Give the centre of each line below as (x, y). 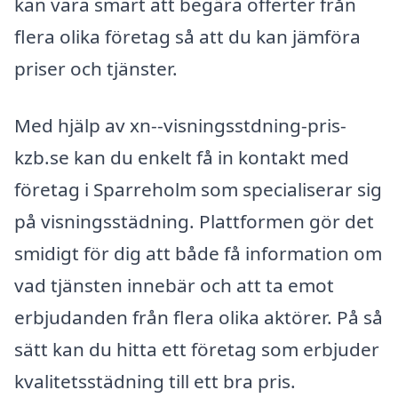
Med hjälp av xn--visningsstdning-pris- (180, 125)
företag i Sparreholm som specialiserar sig (198, 189)
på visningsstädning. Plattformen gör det (194, 221)
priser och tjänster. (96, 68)
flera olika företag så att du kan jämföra (187, 36)
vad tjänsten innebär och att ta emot (174, 285)
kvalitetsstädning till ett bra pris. (155, 381)
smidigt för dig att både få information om (198, 253)
